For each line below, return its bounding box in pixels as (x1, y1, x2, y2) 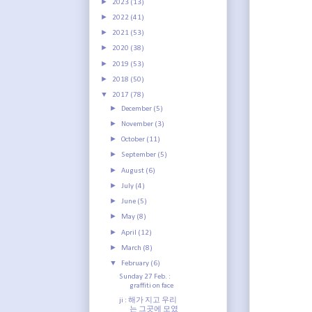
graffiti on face (130, 281, 174, 290)
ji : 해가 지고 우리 (119, 296, 178, 304)
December (121, 104, 154, 113)
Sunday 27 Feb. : (119, 272, 171, 281)
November (121, 120, 155, 128)
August (121, 166, 146, 175)
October (121, 136, 147, 144)
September (121, 151, 158, 159)
